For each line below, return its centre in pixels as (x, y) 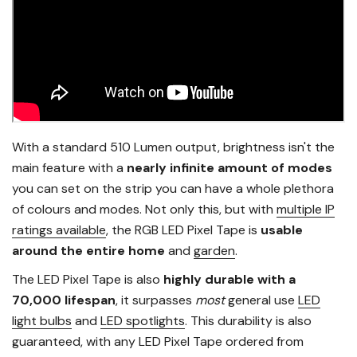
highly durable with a (229, 280)
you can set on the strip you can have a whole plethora (173, 189)
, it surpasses (155, 300)
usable (282, 230)
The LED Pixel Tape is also (88, 280)
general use (261, 300)
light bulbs (42, 321)
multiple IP (306, 210)
